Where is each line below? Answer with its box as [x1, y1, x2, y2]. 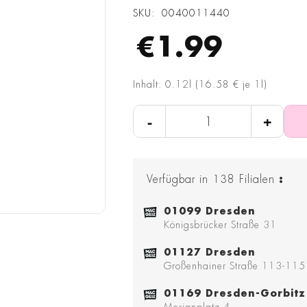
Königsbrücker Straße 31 [164, 220, 277, 230]
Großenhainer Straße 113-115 [164, 261, 306, 271]
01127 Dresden [164, 247, 256, 258]
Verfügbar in [147, 174, 208, 186]
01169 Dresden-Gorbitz [164, 288, 306, 299]
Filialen [239, 174, 275, 186]
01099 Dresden [164, 206, 256, 217]
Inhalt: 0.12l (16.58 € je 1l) [133, 79, 267, 90]
